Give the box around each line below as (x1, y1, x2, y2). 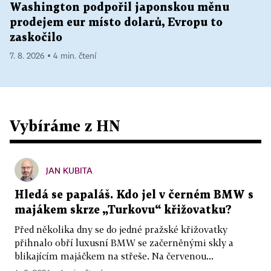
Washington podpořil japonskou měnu (10, 2, 229, 13)
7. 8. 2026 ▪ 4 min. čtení (10, 52, 96, 61)
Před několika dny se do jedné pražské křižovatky (15, 224, 227, 235)
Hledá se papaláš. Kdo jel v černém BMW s (15, 190, 253, 201)
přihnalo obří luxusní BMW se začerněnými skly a (15, 237, 233, 249)
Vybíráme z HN (10, 117, 120, 135)
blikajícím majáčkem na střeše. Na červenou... (15, 250, 214, 262)
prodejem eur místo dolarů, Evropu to (10, 18, 223, 28)
